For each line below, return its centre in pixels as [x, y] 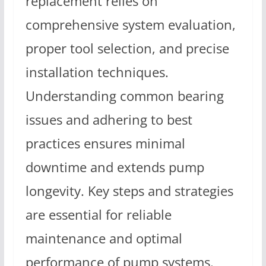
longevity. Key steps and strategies [129, 191]
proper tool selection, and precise [127, 48]
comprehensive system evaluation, [130, 24]
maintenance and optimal [104, 238]
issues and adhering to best [109, 119]
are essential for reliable [98, 214]
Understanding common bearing [124, 96]
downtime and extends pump [115, 167]
